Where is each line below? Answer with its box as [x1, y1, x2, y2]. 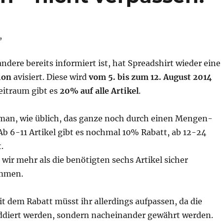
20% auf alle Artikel [60, 86, 139, 96]
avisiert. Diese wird [11, 72, 89, 82]
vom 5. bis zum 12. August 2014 [89, 72, 212, 82]
